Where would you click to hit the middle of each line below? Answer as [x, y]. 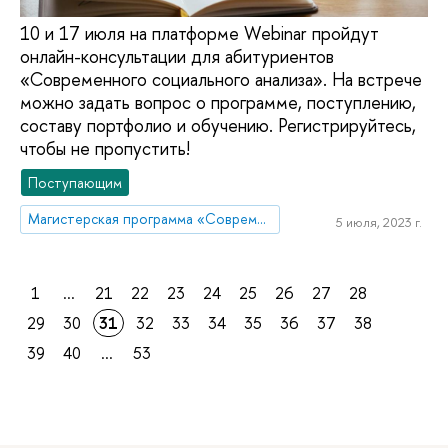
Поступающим [75, 182]
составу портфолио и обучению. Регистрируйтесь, [218, 125]
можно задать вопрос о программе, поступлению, [218, 102]
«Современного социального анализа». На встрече [221, 79]
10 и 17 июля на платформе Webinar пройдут [199, 33]
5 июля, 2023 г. [378, 222]
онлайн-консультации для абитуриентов [177, 56]
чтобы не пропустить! [105, 148]
